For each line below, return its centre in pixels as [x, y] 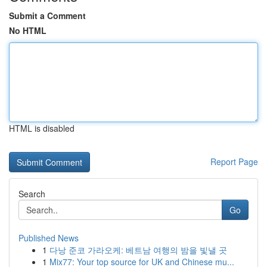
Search [32, 194]
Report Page [234, 162]
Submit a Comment [47, 15]
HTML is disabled [42, 128]
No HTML [28, 30]
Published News [49, 238]
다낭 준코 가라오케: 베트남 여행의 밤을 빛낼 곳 [138, 250]
